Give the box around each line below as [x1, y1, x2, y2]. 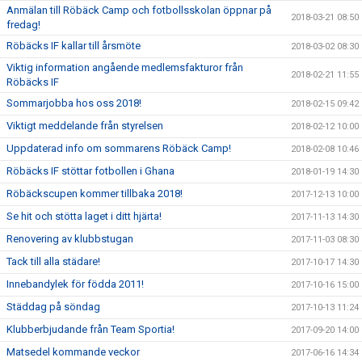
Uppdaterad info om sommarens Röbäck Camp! [6, 142, 231, 154]
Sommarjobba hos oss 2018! [6, 97, 141, 109]
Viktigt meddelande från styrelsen [6, 120, 163, 132]
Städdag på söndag [6, 301, 100, 313]
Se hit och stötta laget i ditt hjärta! [6, 210, 162, 222]
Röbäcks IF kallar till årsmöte [6, 40, 141, 52]
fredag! [6, 19, 40, 31]
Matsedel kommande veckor [6, 346, 140, 358]
